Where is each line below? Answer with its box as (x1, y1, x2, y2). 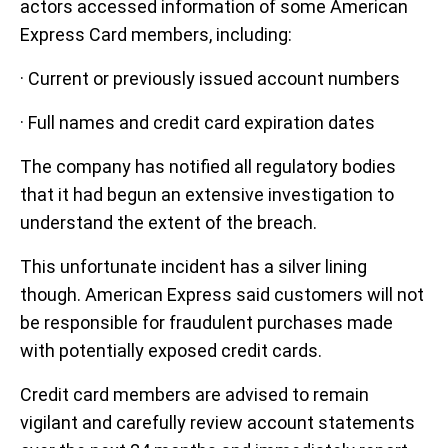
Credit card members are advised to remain (20, 383, 369, 405)
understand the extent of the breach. (20, 211, 317, 233)
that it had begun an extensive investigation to (20, 183, 394, 205)
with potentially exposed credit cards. (20, 339, 322, 361)
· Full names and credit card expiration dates (20, 111, 375, 133)
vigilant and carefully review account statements (20, 411, 415, 433)
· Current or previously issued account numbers (20, 67, 400, 89)
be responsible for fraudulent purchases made (20, 311, 393, 333)
